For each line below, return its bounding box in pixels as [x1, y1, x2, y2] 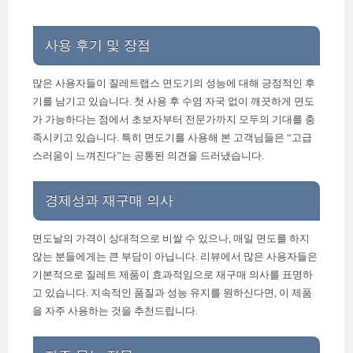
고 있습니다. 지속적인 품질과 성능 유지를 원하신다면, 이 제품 [32, 287, 313, 299]
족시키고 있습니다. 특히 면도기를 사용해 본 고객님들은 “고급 [32, 131, 313, 143]
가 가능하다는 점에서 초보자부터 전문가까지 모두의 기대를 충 [32, 113, 316, 125]
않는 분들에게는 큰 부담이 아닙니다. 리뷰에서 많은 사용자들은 [32, 251, 318, 262]
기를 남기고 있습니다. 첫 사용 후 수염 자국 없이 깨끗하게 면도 [32, 95, 315, 107]
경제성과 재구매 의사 [45, 192, 174, 208]
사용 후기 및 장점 [45, 37, 151, 53]
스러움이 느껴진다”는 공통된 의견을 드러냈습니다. [32, 149, 265, 162]
